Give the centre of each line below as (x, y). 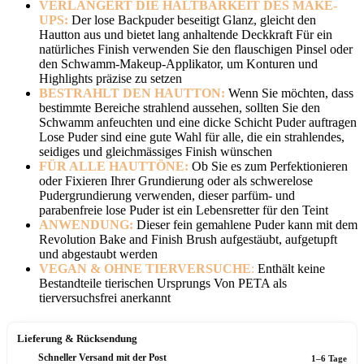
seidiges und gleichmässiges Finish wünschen (156, 151)
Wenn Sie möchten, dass (289, 93)
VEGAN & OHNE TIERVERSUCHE (145, 268)
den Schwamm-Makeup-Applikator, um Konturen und (178, 63)
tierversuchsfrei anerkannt (105, 297)
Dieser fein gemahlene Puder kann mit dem (245, 224)
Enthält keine (290, 268)
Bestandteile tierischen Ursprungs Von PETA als (163, 283)
